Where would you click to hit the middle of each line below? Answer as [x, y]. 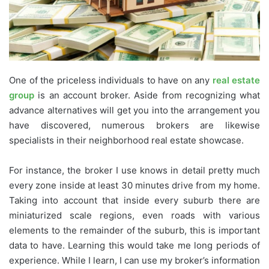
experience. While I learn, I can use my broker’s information [134, 260]
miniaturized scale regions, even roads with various [134, 215]
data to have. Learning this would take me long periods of [134, 245]
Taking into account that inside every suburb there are [134, 200]
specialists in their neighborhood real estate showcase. [126, 140]
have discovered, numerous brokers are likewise [134, 125]
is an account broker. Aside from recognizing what [147, 95]
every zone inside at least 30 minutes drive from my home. [134, 185]
